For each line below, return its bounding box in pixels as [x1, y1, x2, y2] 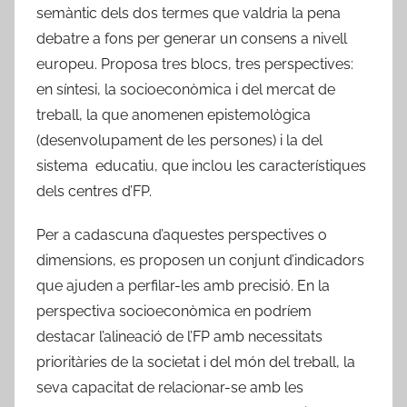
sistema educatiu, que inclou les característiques [36, 156, 366, 174]
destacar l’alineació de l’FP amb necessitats [36, 327, 323, 345]
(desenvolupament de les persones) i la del [36, 131, 323, 149]
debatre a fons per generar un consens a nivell [36, 29, 347, 47]
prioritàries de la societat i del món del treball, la [36, 352, 355, 371]
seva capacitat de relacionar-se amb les [36, 378, 303, 396]
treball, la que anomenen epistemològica [36, 105, 311, 124]
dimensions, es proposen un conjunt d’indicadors [36, 251, 364, 269]
